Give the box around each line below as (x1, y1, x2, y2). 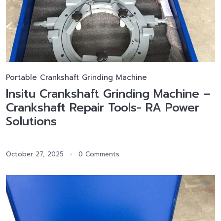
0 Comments (78, 149, 119, 159)
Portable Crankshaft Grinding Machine (6, 72, 147, 83)
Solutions (6, 112, 57, 131)
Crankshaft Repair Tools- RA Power (6, 99, 199, 117)
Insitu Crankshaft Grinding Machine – (6, 85, 211, 103)
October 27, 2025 (6, 149, 64, 159)
